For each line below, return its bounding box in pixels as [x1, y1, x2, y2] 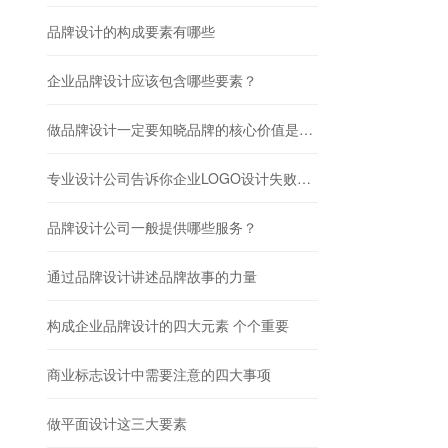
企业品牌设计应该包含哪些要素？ [47, 70, 257, 91]
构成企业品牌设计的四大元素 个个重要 [47, 315, 289, 336]
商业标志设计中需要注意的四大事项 [47, 364, 271, 385]
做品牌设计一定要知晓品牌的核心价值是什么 [299, 119, 313, 140]
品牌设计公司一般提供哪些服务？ [47, 217, 257, 238]
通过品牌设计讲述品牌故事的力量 [47, 266, 257, 287]
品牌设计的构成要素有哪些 [47, 21, 215, 42]
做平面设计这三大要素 [47, 413, 187, 434]
